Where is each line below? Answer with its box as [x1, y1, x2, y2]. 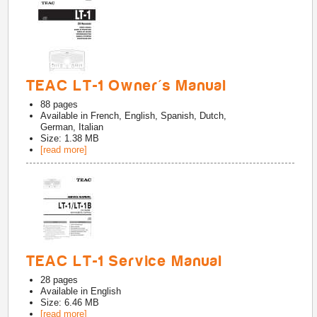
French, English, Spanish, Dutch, [91, 110, 227, 121]
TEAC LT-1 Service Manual [26, 253, 224, 270]
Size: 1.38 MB [40, 133, 100, 144]
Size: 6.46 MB [40, 297, 100, 308]
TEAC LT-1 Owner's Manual [26, 77, 228, 94]
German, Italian [40, 122, 104, 132]
